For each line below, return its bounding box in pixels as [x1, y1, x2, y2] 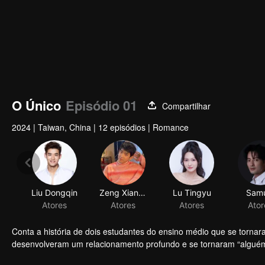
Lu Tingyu [172, 188, 211, 198]
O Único [12, 96, 61, 115]
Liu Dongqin [31, 188, 77, 198]
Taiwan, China [38, 121, 91, 133]
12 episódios [98, 121, 146, 133]
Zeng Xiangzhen [138, 188, 146, 198]
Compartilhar [162, 99, 211, 112]
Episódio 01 [66, 96, 137, 115]
